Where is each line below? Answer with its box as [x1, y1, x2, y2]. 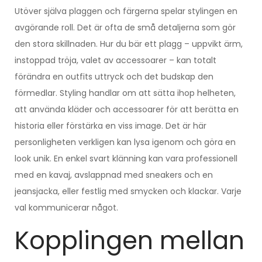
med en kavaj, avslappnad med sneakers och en [15, 168, 213, 181]
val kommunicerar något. [15, 201, 118, 213]
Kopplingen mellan [15, 223, 244, 258]
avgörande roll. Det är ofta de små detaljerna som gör [15, 21, 236, 33]
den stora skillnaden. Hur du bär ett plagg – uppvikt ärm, [15, 37, 243, 50]
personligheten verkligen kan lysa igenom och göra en [15, 136, 236, 148]
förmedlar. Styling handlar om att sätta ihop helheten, [15, 87, 236, 99]
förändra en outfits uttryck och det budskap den [15, 70, 213, 82]
